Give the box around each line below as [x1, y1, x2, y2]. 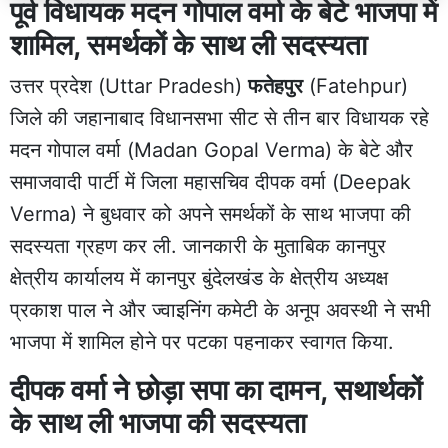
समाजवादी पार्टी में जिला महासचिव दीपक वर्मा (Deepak [10, 169, 411, 194]
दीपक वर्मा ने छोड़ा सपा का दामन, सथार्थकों [10, 372, 422, 407]
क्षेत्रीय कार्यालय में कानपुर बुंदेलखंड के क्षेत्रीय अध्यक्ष [10, 265, 388, 290]
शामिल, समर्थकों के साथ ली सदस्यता [10, 27, 374, 62]
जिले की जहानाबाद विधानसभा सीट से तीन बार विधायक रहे [10, 105, 429, 130]
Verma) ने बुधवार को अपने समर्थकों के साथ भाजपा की [10, 201, 411, 226]
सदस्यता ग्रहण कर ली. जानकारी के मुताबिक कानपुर [10, 233, 386, 258]
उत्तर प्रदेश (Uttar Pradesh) [10, 73, 248, 98]
